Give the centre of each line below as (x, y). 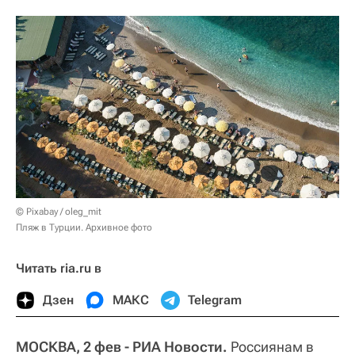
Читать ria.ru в (59, 268)
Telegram (215, 300)
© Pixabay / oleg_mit (59, 211)
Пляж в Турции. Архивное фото (84, 227)
